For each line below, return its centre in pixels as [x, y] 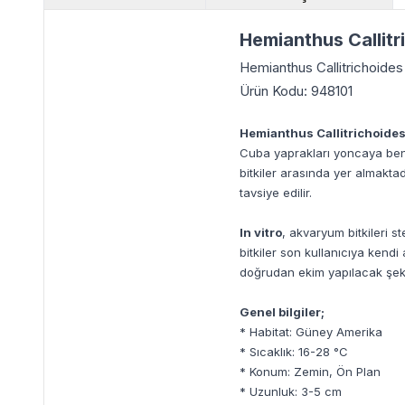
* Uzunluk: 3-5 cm [291, 391]
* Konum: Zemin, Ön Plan [310, 372]
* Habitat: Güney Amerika [311, 332]
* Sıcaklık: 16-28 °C [294, 352]
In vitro [261, 232]
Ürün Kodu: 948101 [296, 91]
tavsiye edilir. [276, 193]
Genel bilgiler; [282, 312]
